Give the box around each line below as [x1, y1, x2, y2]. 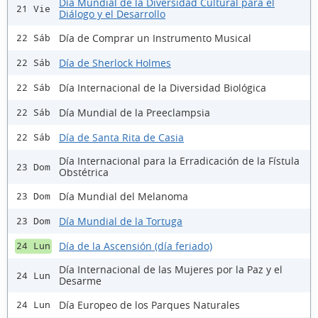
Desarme [59, 274, 102, 288]
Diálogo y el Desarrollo [59, 7, 165, 21]
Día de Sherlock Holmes [59, 55, 171, 70]
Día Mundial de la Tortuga [59, 214, 182, 228]
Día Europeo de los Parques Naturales [59, 297, 240, 312]
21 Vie [16, 3, 50, 14]
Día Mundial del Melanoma [59, 189, 188, 203]
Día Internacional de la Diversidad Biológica [59, 80, 266, 94]
